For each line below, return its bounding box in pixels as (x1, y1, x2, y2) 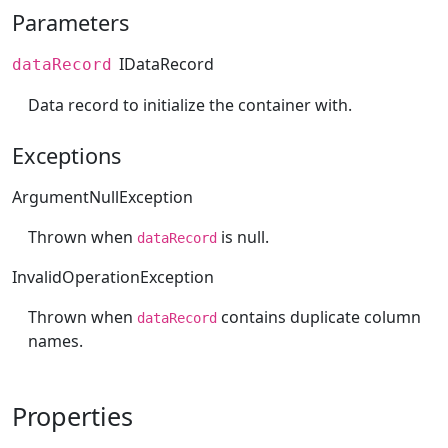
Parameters (12, 8, 129, 38)
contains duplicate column (217, 305, 421, 328)
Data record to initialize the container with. (28, 94, 352, 117)
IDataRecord (119, 53, 215, 76)
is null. (217, 225, 269, 248)
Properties (12, 398, 133, 433)
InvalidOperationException (12, 265, 214, 288)
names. (28, 329, 83, 352)
